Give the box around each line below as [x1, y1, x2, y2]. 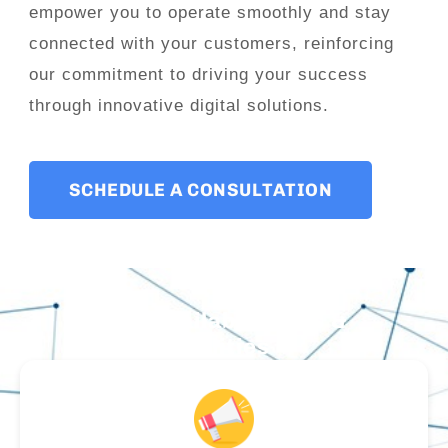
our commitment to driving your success [28, 65, 368, 85]
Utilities [178, 333, 270, 361]
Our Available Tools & [100, 307, 348, 335]
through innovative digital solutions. [28, 96, 329, 116]
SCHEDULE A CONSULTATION [68, 179, 333, 202]
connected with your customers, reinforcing [28, 34, 394, 54]
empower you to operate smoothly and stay [28, 3, 391, 23]
